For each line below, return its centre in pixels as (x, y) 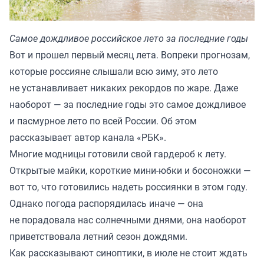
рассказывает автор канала (73, 138)
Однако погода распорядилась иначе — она (106, 204)
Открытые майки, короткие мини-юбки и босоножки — (130, 171)
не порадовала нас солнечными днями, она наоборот (128, 220)
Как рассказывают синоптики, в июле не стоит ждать (128, 253)
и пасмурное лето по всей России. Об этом (103, 121)
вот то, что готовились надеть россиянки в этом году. (128, 187)
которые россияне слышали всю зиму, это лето (114, 72)
